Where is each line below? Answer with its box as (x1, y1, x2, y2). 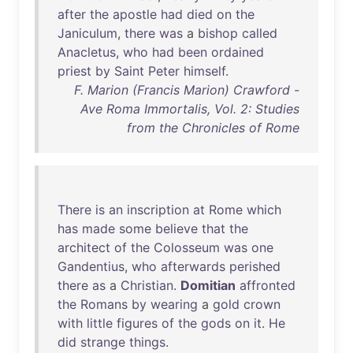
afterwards (161, 258, 225, 274)
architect (58, 240, 110, 255)
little (87, 315, 113, 331)
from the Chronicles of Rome (127, 120, 299, 136)
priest (58, 63, 91, 79)
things (129, 334, 165, 350)
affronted (240, 277, 295, 293)
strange (80, 334, 125, 350)
